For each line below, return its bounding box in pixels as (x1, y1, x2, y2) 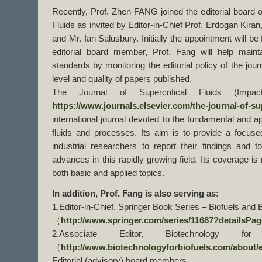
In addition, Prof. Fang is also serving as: (52, 189, 219, 198)
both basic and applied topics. (52, 168, 164, 178)
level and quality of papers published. (52, 74, 192, 84)
